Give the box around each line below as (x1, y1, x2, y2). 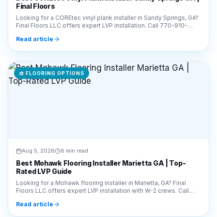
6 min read (61, 112, 88, 119)
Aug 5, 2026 (22, 112, 55, 119)
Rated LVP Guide (16, 132, 72, 140)
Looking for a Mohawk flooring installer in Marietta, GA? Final (16, 144, 186, 151)
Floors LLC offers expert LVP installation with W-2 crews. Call (16, 152, 189, 159)
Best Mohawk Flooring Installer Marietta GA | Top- (16, 124, 186, 132)
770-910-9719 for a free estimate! (16, 159, 114, 167)
